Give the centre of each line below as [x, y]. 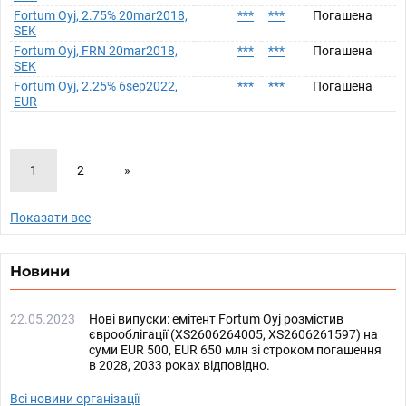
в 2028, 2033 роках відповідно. [179, 365]
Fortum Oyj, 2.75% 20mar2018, [101, 15]
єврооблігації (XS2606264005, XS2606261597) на [233, 334]
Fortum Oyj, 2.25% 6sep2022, [96, 86]
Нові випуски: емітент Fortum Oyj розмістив [216, 319]
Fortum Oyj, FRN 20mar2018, [96, 51]
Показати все [50, 217]
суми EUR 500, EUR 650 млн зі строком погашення [235, 350]
